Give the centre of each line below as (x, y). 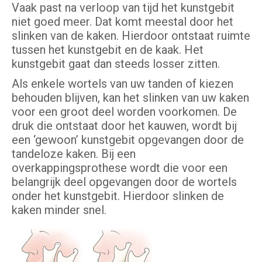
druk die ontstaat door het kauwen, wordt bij (124, 126)
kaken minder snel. (59, 210)
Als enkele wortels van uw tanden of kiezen (123, 84)
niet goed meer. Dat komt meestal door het (123, 22)
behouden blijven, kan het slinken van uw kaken (130, 98)
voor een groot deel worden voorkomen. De (124, 112)
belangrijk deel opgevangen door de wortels (124, 182)
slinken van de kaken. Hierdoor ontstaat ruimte (131, 36)
